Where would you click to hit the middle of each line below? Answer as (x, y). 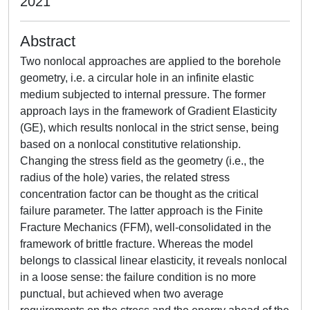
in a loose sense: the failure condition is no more (138, 277)
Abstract (48, 41)
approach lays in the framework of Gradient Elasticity (148, 111)
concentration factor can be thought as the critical (139, 194)
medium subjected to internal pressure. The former (143, 94)
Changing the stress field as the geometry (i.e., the (142, 161)
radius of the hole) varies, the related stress (125, 177)
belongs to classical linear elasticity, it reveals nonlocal (154, 261)
